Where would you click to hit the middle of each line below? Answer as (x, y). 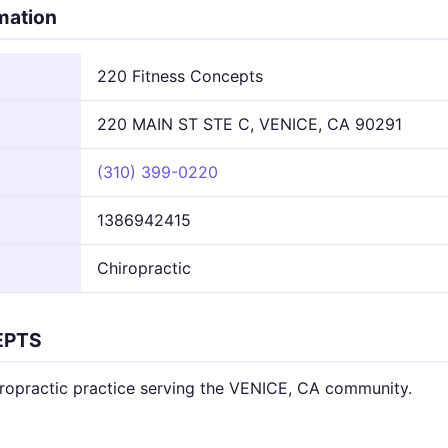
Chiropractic (144, 267)
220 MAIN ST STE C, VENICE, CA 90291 (249, 123)
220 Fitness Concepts (180, 75)
